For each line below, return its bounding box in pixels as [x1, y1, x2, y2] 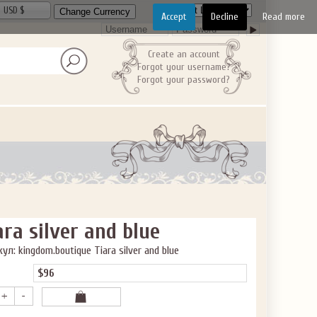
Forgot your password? [137, 74, 230, 86]
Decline [211, 11, 238, 23]
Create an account [147, 48, 220, 60]
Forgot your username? [137, 61, 231, 73]
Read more [263, 11, 305, 23]
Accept [161, 11, 187, 23]
